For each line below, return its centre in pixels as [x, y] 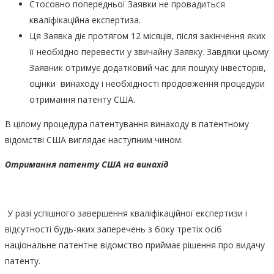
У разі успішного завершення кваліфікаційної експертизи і [126, 213]
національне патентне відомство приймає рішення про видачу [135, 245]
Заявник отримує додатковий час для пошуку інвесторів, [148, 67]
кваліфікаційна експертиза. [85, 20]
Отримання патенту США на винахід [88, 164]
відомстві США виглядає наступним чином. [94, 139]
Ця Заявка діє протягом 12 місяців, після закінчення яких [147, 35]
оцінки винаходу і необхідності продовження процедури [147, 83]
